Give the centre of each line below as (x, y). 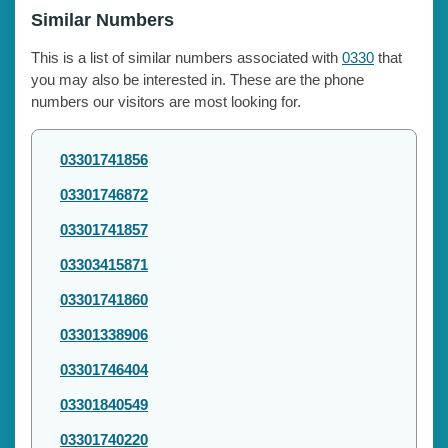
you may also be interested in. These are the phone (197, 79)
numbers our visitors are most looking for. (166, 101)
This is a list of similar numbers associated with (186, 57)
